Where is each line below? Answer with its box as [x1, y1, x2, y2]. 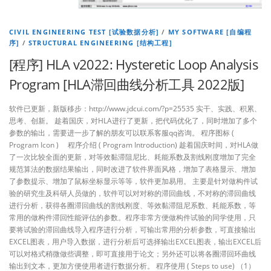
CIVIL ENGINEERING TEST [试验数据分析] [9, 27, 160, 37]
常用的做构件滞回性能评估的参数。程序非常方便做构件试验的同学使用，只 [9, 212, 256, 223]
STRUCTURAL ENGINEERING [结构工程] [28, 38, 172, 48]
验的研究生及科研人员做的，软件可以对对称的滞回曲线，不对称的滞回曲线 [9, 188, 256, 198]
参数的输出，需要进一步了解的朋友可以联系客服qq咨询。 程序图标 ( [9, 127, 234, 138]
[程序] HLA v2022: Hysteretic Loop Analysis [9, 55, 258, 74]
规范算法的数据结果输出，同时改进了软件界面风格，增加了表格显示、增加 [9, 163, 256, 174]
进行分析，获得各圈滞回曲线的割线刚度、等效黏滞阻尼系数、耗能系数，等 [9, 200, 256, 211]
